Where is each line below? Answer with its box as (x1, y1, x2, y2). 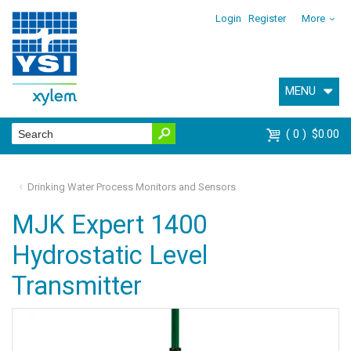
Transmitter (12, 270, 142, 301)
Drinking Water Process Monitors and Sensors (27, 181, 236, 194)
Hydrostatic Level (12, 240, 208, 270)
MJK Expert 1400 (12, 209, 207, 240)
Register (248, 13, 287, 24)
